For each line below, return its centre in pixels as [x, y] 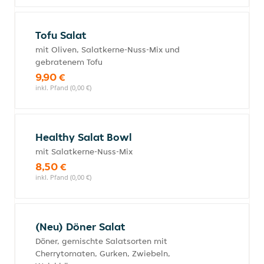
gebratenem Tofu [69, 62]
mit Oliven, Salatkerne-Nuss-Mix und [108, 49]
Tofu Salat [61, 35]
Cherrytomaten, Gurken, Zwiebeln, [103, 253]
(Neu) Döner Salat [80, 227]
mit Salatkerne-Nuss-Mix [84, 151]
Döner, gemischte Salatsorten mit [101, 241]
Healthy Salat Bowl [84, 137]
